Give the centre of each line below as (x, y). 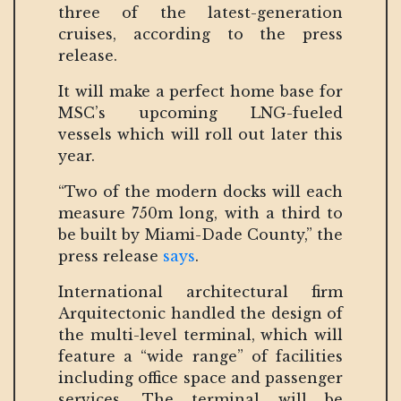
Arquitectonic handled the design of (200, 313)
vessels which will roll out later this (200, 134)
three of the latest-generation (200, 12)
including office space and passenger (200, 377)
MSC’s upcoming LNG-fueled (200, 112)
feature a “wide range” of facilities (200, 356)
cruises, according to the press (200, 34)
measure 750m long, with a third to (200, 213)
